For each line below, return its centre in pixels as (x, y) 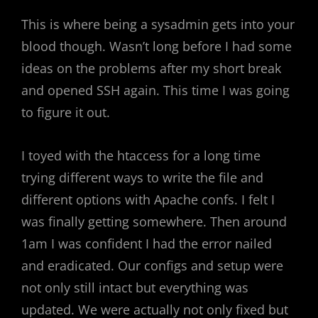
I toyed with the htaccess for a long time (141, 155)
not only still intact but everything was (135, 287)
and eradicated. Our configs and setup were (152, 265)
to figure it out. (66, 112)
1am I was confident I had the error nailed (147, 243)
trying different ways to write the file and (142, 177)
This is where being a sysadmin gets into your (158, 24)
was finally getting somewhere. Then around (154, 221)
